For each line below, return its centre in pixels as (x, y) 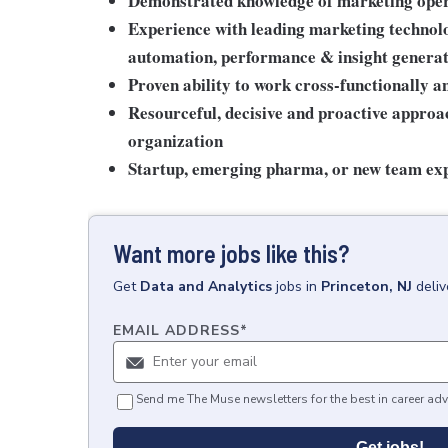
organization (175, 140)
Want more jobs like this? (231, 253)
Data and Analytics (206, 286)
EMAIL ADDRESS (176, 330)
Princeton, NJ (366, 286)
